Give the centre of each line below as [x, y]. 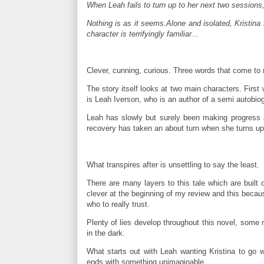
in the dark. [105, 233]
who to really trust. [118, 204]
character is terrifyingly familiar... [143, 34]
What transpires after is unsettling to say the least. [173, 165]
